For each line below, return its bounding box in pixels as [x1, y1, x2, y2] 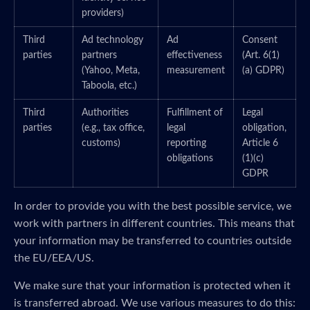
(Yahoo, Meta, [82, 66, 140, 75]
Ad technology [82, 35, 143, 45]
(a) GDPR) [242, 66, 284, 75]
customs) [82, 138, 120, 148]
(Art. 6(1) [242, 51, 280, 60]
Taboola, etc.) [82, 81, 137, 91]
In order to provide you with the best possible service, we [14, 201, 291, 212]
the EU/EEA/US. [14, 253, 94, 264]
